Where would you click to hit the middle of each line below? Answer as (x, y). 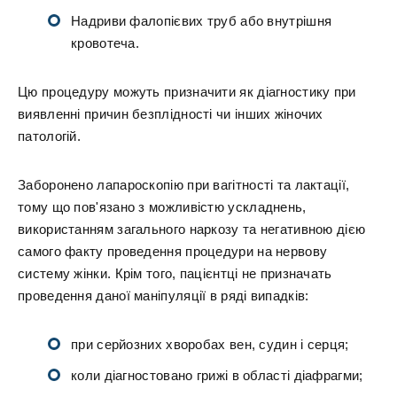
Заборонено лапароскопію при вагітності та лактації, (184, 185)
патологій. (49, 136)
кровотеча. (105, 43)
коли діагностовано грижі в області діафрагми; (217, 375)
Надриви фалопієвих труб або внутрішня (202, 21)
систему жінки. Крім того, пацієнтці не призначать (175, 273)
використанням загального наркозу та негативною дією (192, 229)
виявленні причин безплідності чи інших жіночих (171, 114)
